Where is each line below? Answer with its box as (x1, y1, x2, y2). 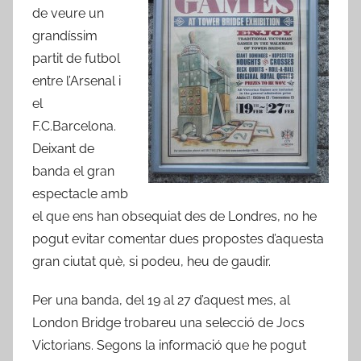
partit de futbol (32, 51, 120, 67)
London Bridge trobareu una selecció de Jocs (32, 315, 305, 331)
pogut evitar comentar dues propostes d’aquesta (32, 231, 324, 247)
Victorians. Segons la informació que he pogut (32, 338, 306, 354)
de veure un (32, 6, 104, 22)
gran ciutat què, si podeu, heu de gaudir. (32, 254, 271, 270)
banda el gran (32, 164, 114, 180)
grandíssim (32, 28, 98, 44)
